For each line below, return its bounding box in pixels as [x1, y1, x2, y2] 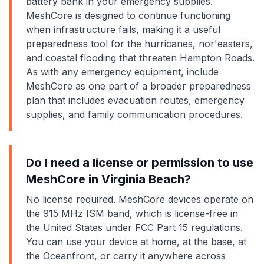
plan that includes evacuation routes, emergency [26, 94, 245, 106]
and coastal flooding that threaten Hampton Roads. [26, 52, 255, 64]
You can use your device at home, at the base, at [26, 236, 246, 247]
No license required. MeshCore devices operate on [26, 193, 253, 205]
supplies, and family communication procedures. [26, 108, 243, 120]
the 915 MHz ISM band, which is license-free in [26, 207, 238, 219]
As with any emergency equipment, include [26, 66, 219, 78]
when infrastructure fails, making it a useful [26, 24, 220, 35]
